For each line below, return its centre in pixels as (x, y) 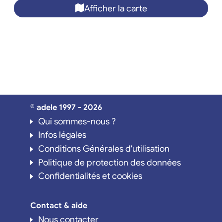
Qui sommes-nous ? (77, 121)
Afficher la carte (115, 8)
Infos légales (62, 135)
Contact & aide (58, 205)
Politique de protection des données (109, 162)
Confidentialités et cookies (90, 176)
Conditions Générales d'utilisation (104, 149)
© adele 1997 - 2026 (66, 107)
